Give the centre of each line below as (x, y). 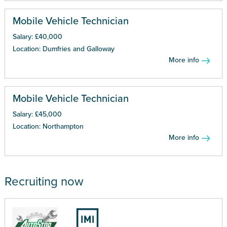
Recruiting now (44, 181)
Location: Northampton (48, 126)
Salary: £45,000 (37, 114)
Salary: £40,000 (37, 36)
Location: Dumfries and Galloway (63, 49)
